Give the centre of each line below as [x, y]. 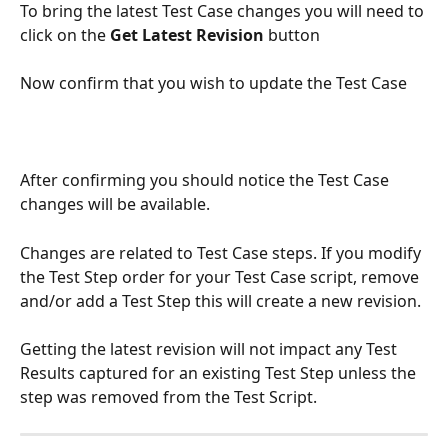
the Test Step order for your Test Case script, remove [221, 276]
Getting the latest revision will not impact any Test [210, 349]
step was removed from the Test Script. [168, 397]
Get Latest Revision [189, 34]
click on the [65, 34]
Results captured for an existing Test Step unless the [220, 373]
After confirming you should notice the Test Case [206, 180]
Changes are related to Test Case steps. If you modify [222, 252]
